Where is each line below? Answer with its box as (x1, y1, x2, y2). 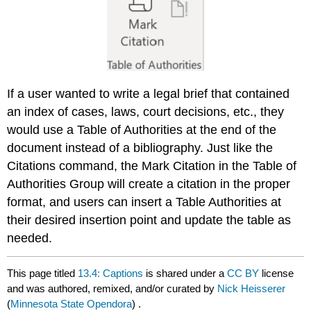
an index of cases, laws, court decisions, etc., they (7, 104, 285, 119)
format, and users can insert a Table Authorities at (7, 194, 282, 209)
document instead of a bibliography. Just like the (7, 140, 274, 155)
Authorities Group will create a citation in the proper (7, 176, 291, 191)
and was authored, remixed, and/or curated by (7, 282, 218, 294)
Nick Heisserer (217, 282, 286, 294)
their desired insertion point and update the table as (7, 212, 292, 227)
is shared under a (143, 267, 228, 279)
